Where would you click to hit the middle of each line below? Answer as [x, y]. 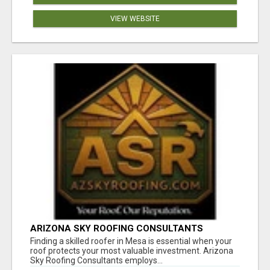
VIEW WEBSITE [135, 18]
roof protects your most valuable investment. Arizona [132, 251]
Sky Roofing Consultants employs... [96, 261]
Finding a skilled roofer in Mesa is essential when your [131, 241]
